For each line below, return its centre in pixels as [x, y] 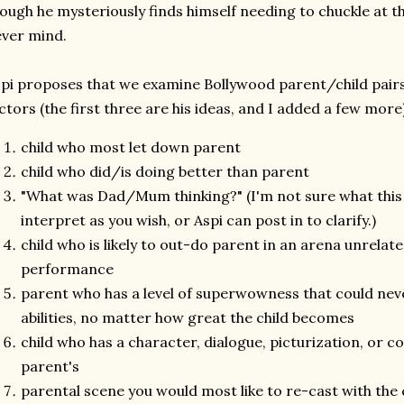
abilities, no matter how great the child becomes [188, 317]
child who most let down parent [131, 147]
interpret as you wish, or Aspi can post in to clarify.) [198, 220]
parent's [50, 366]
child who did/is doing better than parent [165, 171]
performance [67, 269]
